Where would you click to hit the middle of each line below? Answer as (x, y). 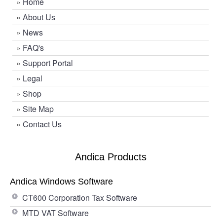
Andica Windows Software (61, 181)
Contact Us (42, 124)
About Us (39, 17)
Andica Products (110, 157)
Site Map (38, 109)
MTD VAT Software (55, 213)
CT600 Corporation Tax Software (80, 197)
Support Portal (48, 63)
